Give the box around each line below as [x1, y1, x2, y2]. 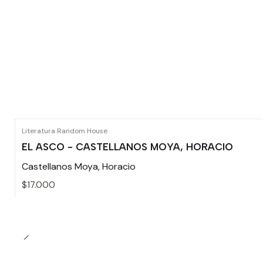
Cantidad [22, 218, 58, 229]
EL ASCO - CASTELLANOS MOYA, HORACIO [22, 141, 233, 153]
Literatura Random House [22, 126, 107, 136]
